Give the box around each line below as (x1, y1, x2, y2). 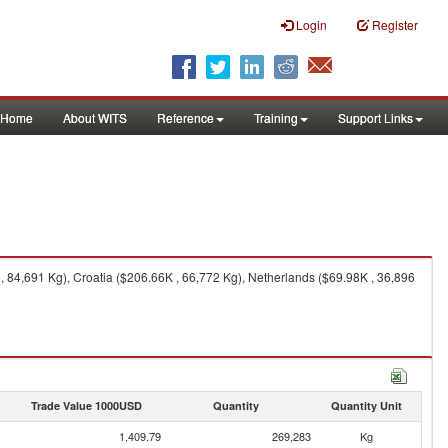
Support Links (338, 109, 413, 126)
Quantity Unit (330, 398, 402, 413)
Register (372, 16, 418, 33)
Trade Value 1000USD (30, 398, 142, 413)
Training (254, 109, 298, 126)
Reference (157, 109, 214, 126)
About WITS (63, 109, 127, 126)
